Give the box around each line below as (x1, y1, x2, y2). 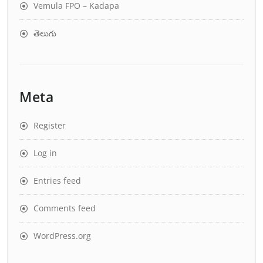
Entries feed (33, 174, 81, 186)
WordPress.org (33, 230, 91, 241)
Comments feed (33, 202, 96, 214)
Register (33, 119, 66, 131)
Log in (33, 147, 57, 159)
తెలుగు (33, 27, 56, 39)
